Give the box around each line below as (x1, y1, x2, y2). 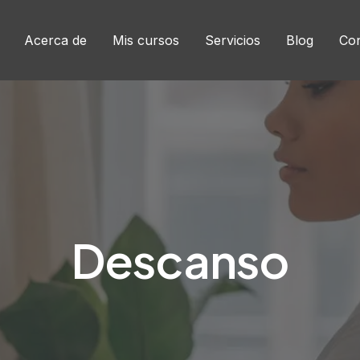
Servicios (204, 32, 260, 48)
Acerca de (23, 32, 87, 48)
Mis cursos (112, 32, 179, 48)
